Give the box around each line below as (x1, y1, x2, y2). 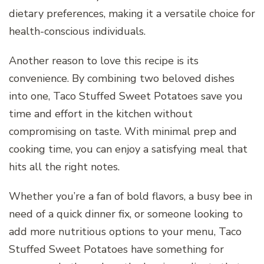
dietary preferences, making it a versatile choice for (9, 6, 255, 21)
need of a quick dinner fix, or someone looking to (9, 206, 243, 221)
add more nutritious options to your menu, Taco (9, 224, 242, 239)
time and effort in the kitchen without (9, 106, 193, 121)
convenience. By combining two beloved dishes (9, 71, 235, 85)
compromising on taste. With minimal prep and (9, 124, 237, 138)
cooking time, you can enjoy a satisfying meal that (9, 141, 247, 156)
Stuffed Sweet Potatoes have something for (9, 242, 224, 256)
